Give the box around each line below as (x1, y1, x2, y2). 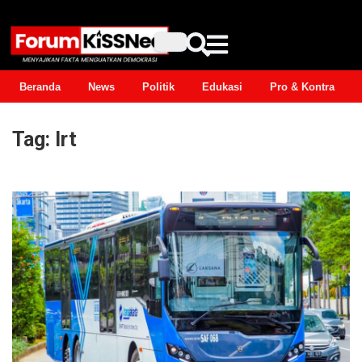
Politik (142, 80, 175, 93)
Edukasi (202, 80, 242, 93)
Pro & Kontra (270, 80, 335, 93)
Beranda (19, 80, 61, 93)
